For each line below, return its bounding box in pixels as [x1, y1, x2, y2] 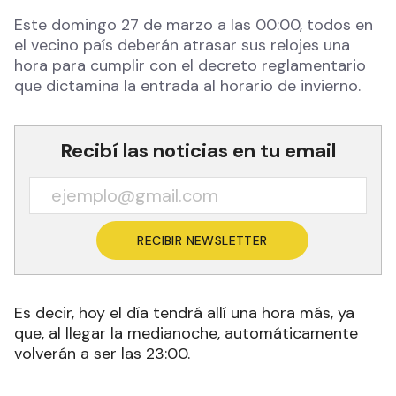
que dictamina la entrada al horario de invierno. [14, 74, 361, 96]
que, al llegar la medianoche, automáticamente [14, 322, 358, 344]
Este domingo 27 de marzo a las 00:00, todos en [14, 13, 373, 35]
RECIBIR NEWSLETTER [137, 232, 268, 248]
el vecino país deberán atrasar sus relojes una [14, 34, 350, 56]
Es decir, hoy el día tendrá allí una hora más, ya [14, 301, 354, 324]
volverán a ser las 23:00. [14, 342, 190, 364]
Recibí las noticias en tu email [60, 137, 336, 164]
